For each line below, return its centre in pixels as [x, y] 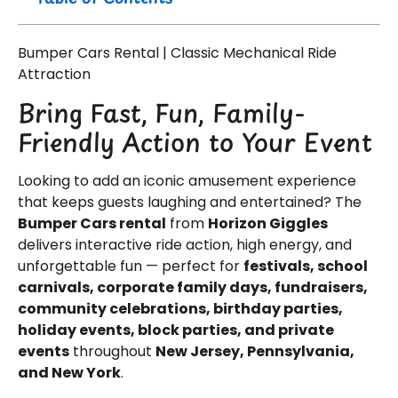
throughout [112, 352]
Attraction [54, 74]
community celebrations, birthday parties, [180, 309]
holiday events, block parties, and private [176, 330]
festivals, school [306, 267]
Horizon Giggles [268, 224]
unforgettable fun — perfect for [131, 267]
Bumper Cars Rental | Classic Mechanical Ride [177, 52]
